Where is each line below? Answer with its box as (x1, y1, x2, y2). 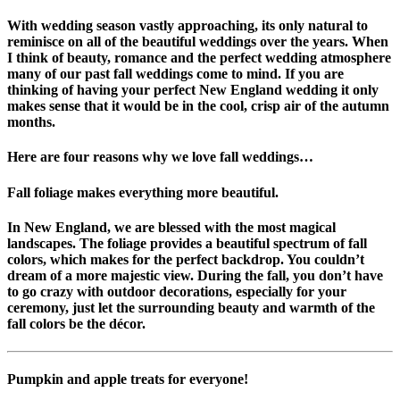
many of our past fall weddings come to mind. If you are (7, 66, 344, 82)
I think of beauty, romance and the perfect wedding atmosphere (7, 50, 391, 66)
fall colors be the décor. (7, 315, 146, 331)
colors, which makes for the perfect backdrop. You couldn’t (7, 251, 364, 267)
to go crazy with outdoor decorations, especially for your (7, 283, 346, 299)
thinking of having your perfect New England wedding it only (7, 82, 379, 98)
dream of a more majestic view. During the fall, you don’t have (7, 267, 383, 283)
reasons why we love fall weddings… (89, 149, 313, 165)
